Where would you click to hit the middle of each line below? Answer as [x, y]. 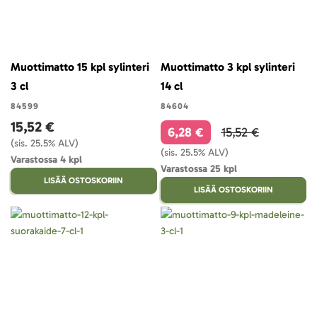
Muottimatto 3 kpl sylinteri [227, 67]
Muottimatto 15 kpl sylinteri [80, 67]
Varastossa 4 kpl [46, 160]
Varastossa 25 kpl [198, 169]
